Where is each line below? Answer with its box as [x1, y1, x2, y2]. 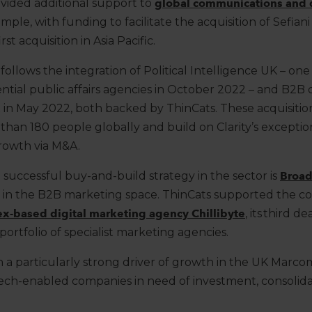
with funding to [35, 15, 125, 29]
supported [211, 188, 276, 202]
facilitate [125, 15, 172, 29]
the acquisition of [172, 15, 273, 29]
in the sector [198, 169, 270, 183]
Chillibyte [192, 207, 245, 221]
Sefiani [273, 15, 310, 29]
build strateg [117, 169, 189, 183]
